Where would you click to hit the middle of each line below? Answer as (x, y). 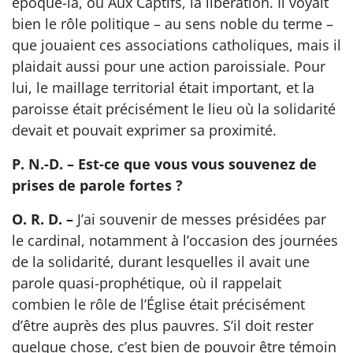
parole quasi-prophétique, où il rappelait (147, 282)
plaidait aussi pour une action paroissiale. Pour (169, 66)
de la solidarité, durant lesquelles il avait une (161, 261)
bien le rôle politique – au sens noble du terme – (173, 23)
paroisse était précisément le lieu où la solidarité (174, 108)
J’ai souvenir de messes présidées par (200, 219)
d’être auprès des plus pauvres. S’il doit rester (163, 325)
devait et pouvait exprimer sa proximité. (144, 130)
